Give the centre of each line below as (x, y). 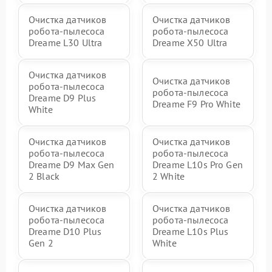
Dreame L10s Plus (191, 231)
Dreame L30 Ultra (66, 42)
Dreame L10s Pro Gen (198, 165)
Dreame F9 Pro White (196, 104)
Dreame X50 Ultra (190, 42)
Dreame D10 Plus (65, 231)
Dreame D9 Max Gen (72, 165)
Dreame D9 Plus (63, 98)
